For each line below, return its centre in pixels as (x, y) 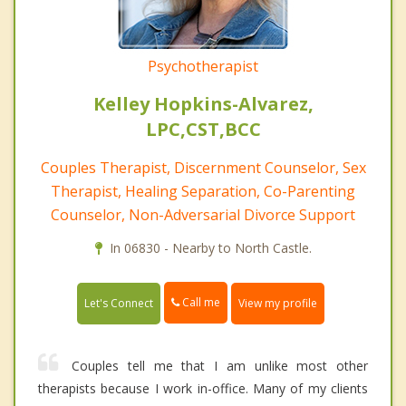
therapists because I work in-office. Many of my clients (203, 388)
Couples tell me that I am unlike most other (220, 365)
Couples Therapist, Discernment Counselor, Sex (203, 168)
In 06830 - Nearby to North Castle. (210, 248)
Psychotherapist (203, 67)
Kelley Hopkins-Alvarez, (203, 104)
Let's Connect (119, 303)
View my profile (278, 303)
